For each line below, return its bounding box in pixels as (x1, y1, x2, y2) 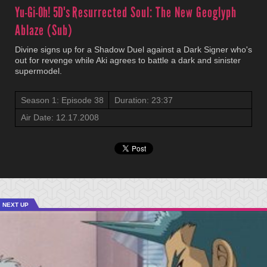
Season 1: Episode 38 (21, 95, 104, 105)
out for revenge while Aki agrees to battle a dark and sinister (15, 55, 241, 65)
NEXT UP (2, 201, 29, 208)
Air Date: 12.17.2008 (21, 113, 99, 122)
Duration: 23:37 (114, 95, 173, 105)
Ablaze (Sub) (15, 21, 73, 39)
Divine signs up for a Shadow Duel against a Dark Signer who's (15, 45, 252, 54)
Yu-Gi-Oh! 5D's (15, 4, 72, 21)
